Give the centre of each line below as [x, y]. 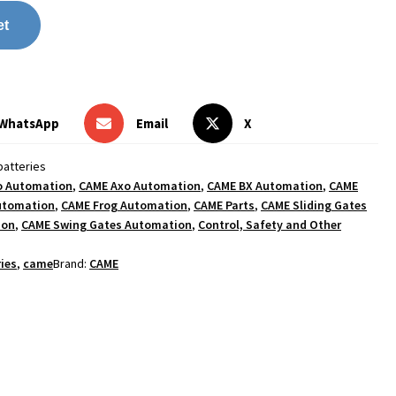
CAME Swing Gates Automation [107, 225]
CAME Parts [224, 206]
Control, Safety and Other [270, 225]
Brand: [71, 264]
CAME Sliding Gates [314, 206]
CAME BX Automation [265, 186]
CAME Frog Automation [124, 206]
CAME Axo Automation [140, 186]
